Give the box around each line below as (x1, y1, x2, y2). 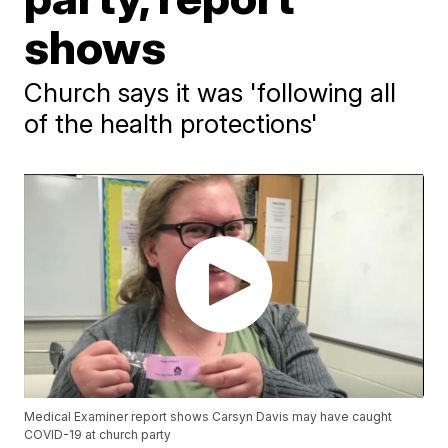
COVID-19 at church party (24, 427, 172, 443)
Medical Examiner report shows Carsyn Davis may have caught (24, 409, 393, 425)
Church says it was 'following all (24, 77, 397, 108)
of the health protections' (24, 108, 319, 139)
